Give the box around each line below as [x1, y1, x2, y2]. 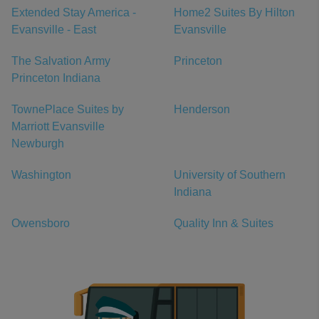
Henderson [174, 103, 230, 115]
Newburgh [11, 137, 64, 150]
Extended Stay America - [11, 6, 136, 19]
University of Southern [174, 168, 286, 181]
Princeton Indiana [11, 71, 100, 84]
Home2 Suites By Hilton [174, 6, 295, 19]
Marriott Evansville [11, 120, 105, 132]
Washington [11, 168, 71, 181]
